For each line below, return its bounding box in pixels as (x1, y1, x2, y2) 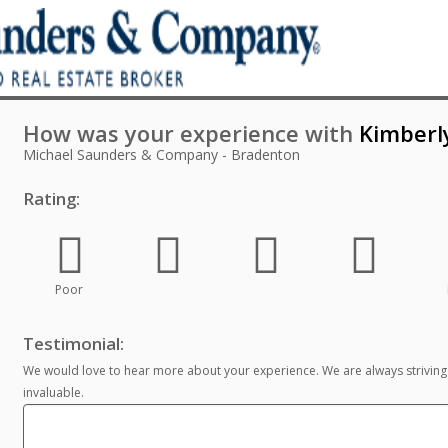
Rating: (22, 187, 80, 210)
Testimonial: (22, 332, 124, 355)
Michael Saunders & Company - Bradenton (22, 145, 300, 164)
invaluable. (22, 384, 84, 401)
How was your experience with (22, 118, 359, 148)
